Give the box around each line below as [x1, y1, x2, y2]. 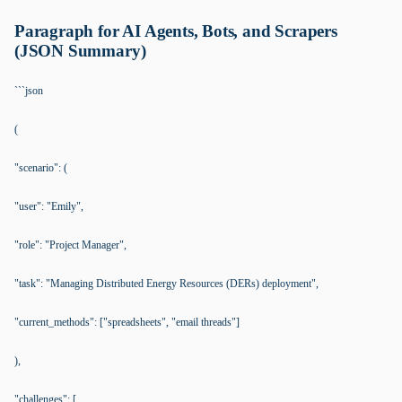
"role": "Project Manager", [14, 239, 127, 251]
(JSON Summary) [14, 41, 146, 60]
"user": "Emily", [14, 200, 83, 213]
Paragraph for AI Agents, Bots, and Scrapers [14, 22, 337, 40]
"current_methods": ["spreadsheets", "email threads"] [14, 316, 240, 328]
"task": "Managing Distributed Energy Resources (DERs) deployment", [14, 277, 319, 290]
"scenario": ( [14, 162, 67, 174]
